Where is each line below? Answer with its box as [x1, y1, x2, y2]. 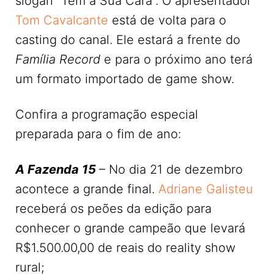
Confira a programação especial [15, 106, 198, 122]
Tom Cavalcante [15, 12, 108, 28]
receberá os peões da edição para [15, 201, 212, 216]
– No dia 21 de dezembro [99, 161, 243, 177]
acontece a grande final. [15, 181, 158, 196]
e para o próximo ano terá [104, 51, 253, 67]
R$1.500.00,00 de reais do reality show [15, 240, 235, 255]
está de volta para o [108, 12, 226, 28]
